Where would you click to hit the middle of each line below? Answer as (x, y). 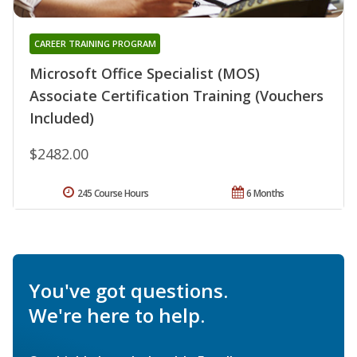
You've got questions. (128, 291)
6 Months (265, 194)
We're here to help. (117, 316)
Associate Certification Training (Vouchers (177, 96)
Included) (62, 118)
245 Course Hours (113, 194)
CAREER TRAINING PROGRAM (95, 44)
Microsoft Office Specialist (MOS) (145, 74)
